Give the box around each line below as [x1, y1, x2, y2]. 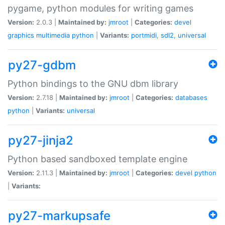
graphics [8, 31, 34, 39]
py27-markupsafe [8, 208, 110, 223]
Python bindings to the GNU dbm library [8, 78, 178, 89]
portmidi [131, 31, 157, 39]
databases [175, 93, 207, 101]
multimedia [36, 31, 70, 39]
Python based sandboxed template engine [8, 153, 187, 164]
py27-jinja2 [8, 133, 73, 148]
